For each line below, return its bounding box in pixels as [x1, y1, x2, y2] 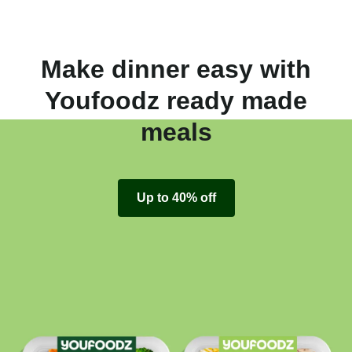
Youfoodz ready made [45, 86, 307, 115]
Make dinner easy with [41, 55, 311, 83]
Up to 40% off [136, 191, 216, 204]
